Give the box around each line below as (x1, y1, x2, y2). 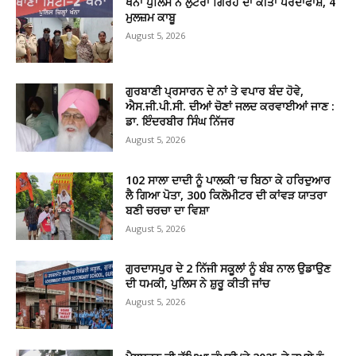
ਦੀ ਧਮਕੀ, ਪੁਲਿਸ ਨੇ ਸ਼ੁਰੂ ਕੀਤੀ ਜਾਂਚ (126, 276, 270, 292)
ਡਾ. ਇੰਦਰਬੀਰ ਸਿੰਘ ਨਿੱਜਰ (126, 114, 235, 130)
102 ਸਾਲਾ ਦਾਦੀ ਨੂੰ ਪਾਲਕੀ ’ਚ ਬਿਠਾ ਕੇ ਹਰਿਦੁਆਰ (126, 172, 331, 188)
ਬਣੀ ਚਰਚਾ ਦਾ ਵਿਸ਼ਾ (126, 202, 210, 218)
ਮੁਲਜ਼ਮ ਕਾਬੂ (126, 10, 176, 25)
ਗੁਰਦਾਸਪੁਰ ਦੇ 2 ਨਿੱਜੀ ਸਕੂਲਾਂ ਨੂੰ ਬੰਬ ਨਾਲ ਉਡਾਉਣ (126, 261, 331, 277)
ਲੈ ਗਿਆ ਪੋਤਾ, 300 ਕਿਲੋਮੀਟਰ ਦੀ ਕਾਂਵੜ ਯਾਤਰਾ (126, 187, 327, 203)
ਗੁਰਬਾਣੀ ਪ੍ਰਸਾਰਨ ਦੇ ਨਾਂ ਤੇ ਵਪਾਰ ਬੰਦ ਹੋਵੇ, (126, 83, 304, 99)
